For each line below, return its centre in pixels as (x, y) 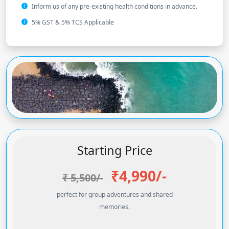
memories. (114, 207)
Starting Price (114, 151)
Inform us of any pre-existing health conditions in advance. (114, 7)
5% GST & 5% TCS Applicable (73, 22)
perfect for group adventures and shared (114, 195)
